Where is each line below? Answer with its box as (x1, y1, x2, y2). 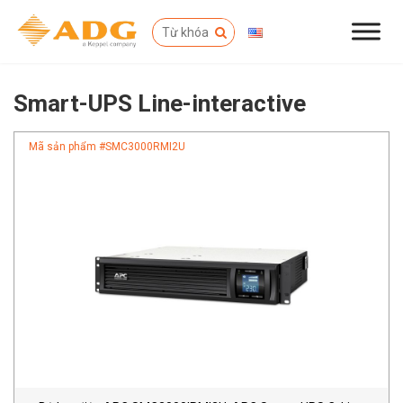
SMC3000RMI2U (105, 140, 185, 153)
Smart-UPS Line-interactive (13, 90, 306, 117)
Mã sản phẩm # (29, 140, 105, 153)
